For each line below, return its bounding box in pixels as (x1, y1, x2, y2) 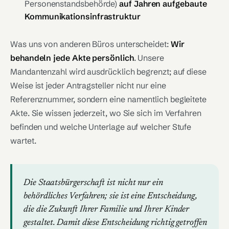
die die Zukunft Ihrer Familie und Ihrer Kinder (24, 205, 190, 214)
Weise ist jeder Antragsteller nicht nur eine (10, 80, 166, 90)
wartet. (10, 135, 36, 146)
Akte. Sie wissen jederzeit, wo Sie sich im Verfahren (10, 108, 201, 118)
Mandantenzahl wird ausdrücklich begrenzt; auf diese (10, 66, 207, 77)
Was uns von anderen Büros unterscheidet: (10, 39, 171, 49)
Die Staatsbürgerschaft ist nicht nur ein (24, 178, 163, 188)
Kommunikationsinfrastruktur (25, 11, 141, 21)
